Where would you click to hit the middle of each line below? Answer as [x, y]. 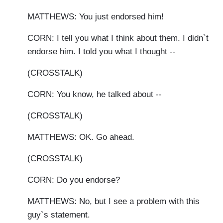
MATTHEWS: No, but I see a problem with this [113, 202]
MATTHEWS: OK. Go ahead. [81, 137]
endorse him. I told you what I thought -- [102, 52]
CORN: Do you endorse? [74, 180]
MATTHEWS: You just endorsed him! [96, 17]
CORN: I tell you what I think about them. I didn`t [118, 38]
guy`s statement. [59, 215]
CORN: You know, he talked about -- [95, 95]
